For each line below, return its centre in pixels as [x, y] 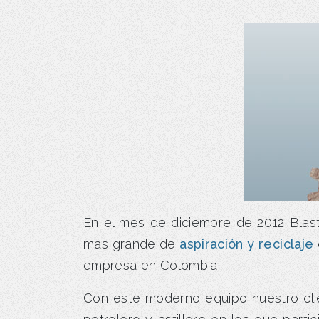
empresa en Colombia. [152, 265]
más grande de [132, 244]
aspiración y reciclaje [247, 244]
